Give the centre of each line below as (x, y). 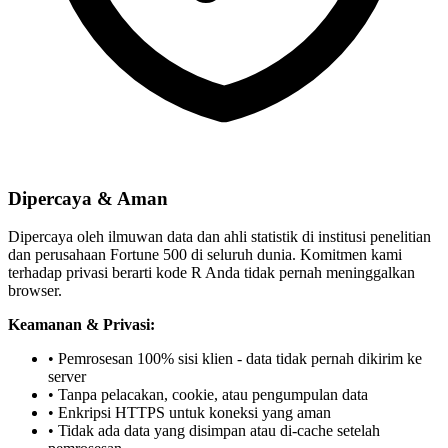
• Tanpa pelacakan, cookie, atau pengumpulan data (208, 395)
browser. (35, 291)
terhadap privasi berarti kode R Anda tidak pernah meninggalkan (211, 273)
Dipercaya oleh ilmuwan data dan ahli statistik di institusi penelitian (219, 237)
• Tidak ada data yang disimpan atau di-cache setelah (214, 431)
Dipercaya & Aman (88, 198)
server (67, 377)
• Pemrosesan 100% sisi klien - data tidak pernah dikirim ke (235, 359)
